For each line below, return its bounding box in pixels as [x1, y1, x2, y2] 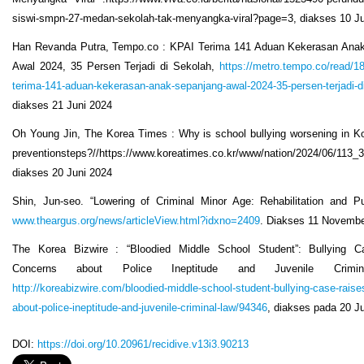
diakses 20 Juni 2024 [12, 166, 112, 179]
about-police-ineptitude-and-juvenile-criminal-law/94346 [12, 301, 267, 314]
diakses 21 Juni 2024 [12, 98, 112, 111]
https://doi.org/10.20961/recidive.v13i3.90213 [37, 338, 249, 351]
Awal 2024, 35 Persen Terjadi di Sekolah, [12, 59, 219, 72]
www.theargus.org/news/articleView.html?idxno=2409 [12, 214, 260, 227]
